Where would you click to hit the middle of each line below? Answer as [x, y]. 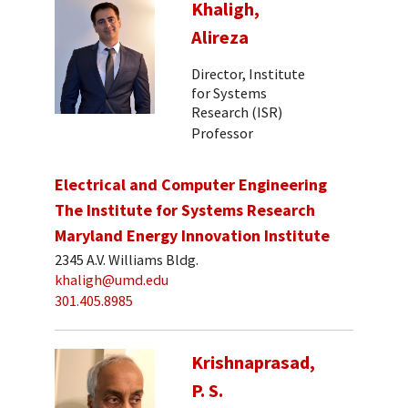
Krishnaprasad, [253, 363]
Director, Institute [248, 73]
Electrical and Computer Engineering [191, 184]
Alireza [220, 37]
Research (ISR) [237, 112]
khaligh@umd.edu [112, 280]
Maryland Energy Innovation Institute [192, 235]
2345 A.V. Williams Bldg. [127, 259]
